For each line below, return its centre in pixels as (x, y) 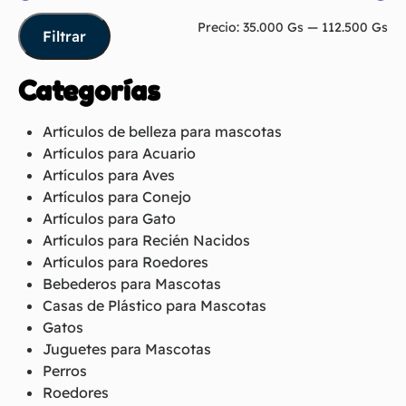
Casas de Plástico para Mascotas (155, 305)
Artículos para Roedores (126, 261)
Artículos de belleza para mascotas (163, 131)
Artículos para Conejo (117, 196)
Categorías (89, 90)
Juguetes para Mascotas (127, 348)
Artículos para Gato (110, 218)
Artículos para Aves (109, 174)
